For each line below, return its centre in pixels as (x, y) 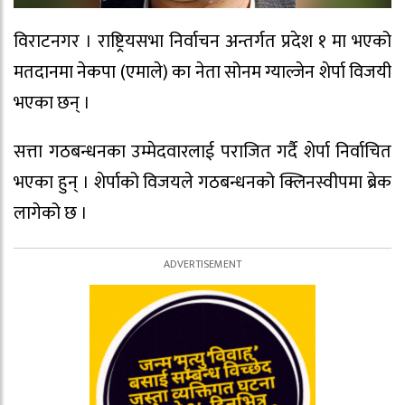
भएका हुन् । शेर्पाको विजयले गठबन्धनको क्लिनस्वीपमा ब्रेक (202, 183)
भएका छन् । (52, 103)
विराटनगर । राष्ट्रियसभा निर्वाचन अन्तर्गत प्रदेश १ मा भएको (202, 41)
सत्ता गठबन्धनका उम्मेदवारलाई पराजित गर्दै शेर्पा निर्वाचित (202, 152)
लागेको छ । (51, 214)
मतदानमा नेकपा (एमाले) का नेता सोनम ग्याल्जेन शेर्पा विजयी (202, 72)
